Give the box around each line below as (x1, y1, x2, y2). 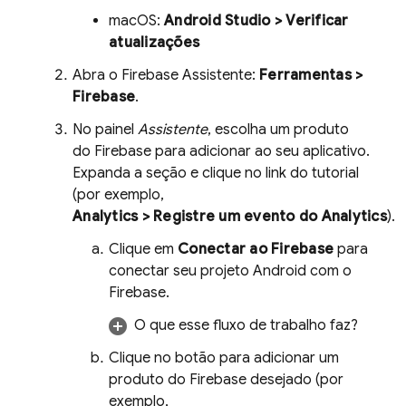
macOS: (109, 12, 164, 30)
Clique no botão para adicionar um (109, 349, 339, 367)
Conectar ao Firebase (178, 240, 333, 258)
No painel (72, 121, 138, 139)
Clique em (109, 240, 178, 258)
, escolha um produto (208, 121, 349, 139)
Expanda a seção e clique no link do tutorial (72, 164, 359, 182)
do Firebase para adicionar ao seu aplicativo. (72, 142, 370, 160)
